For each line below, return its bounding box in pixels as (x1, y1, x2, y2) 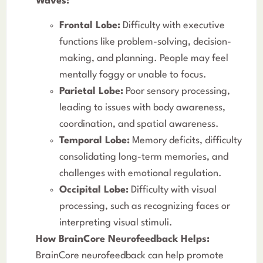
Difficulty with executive (120, 21, 225, 31)
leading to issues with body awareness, (59, 103, 225, 113)
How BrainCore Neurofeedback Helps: (36, 234, 210, 245)
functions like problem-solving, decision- (59, 37, 231, 48)
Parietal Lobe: (59, 86, 123, 97)
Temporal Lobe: (59, 136, 130, 146)
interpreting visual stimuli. (59, 218, 173, 228)
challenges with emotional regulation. (59, 168, 222, 179)
